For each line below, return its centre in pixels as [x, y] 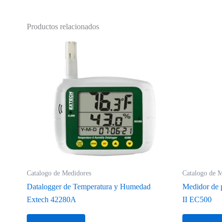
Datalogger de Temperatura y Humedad [88, 187]
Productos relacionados [63, 26]
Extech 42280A [51, 200]
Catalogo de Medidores [59, 173]
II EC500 [197, 200]
